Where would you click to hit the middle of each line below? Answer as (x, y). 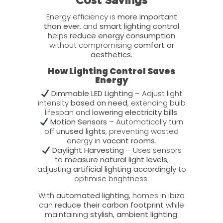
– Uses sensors (153, 150)
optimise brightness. (111, 179)
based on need (99, 103)
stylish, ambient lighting (133, 214)
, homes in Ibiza (157, 195)
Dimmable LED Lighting (92, 94)
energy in (85, 141)
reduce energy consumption (122, 35)
